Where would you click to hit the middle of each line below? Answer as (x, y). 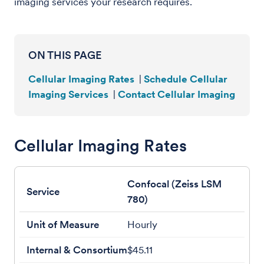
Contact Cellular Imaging (176, 94)
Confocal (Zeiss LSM (174, 184)
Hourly (142, 225)
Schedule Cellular (186, 79)
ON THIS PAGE (65, 55)
